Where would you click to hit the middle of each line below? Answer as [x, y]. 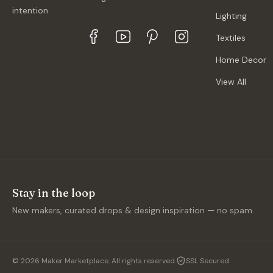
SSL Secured [207, 261]
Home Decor [241, 60]
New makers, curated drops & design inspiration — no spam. [133, 210]
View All [231, 82]
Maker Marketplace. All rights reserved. [108, 261]
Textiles [231, 38]
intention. [31, 10]
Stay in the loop [54, 193]
